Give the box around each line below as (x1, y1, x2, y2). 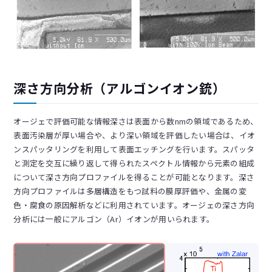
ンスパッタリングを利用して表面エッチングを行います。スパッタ (13, 143, 255, 155)
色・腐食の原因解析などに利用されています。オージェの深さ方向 (13, 199, 255, 211)
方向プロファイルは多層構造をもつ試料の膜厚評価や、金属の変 (13, 185, 246, 197)
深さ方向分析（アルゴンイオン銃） (13, 78, 226, 97)
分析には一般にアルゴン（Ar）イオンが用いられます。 (13, 212, 215, 225)
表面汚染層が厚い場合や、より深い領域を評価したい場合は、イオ (13, 129, 256, 141)
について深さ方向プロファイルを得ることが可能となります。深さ (13, 171, 255, 183)
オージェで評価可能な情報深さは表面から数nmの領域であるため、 (13, 115, 259, 127)
